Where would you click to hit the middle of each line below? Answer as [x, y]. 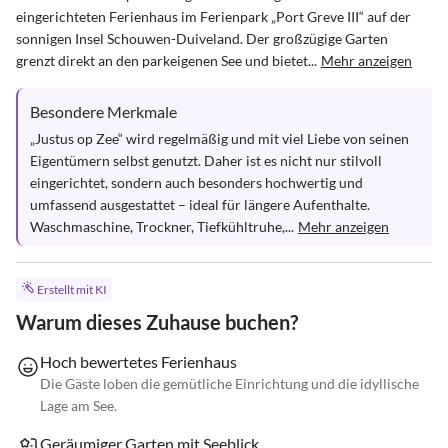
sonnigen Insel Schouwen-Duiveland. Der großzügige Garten [203, 38]
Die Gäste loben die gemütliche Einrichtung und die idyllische [229, 384]
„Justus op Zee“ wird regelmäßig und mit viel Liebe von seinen [221, 138]
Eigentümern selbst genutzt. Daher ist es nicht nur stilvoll [207, 160]
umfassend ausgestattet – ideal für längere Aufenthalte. [201, 204]
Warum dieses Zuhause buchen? [157, 322]
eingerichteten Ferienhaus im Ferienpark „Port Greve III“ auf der [215, 16]
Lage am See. [78, 406]
